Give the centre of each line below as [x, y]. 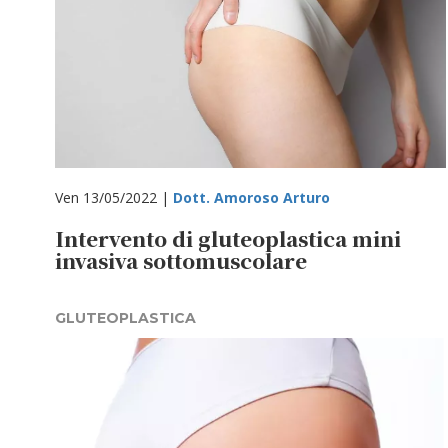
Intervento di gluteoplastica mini [228, 238]
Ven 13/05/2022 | [114, 197]
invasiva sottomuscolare [181, 260]
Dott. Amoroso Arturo [251, 197]
